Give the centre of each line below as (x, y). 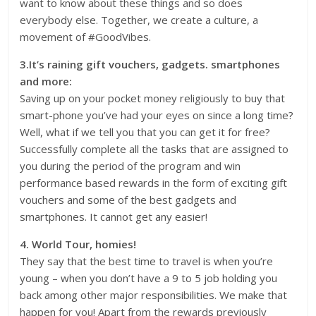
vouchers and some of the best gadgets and (128, 200)
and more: (46, 81)
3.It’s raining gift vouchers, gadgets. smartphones (150, 65)
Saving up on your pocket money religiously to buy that (153, 98)
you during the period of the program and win (130, 166)
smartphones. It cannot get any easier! (114, 217)
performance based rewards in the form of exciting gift (154, 183)
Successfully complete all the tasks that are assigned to (154, 149)
